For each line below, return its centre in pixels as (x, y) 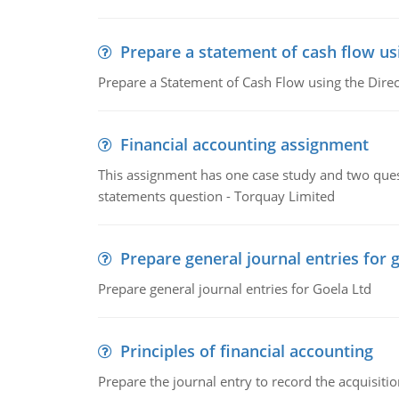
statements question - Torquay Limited (216, 196)
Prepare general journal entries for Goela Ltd (234, 289)
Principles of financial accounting (246, 351)
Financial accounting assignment (244, 144)
